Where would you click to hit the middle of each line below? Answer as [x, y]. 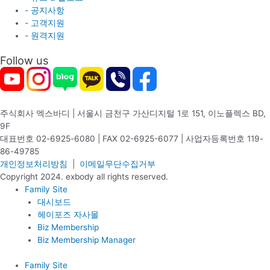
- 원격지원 [45, 35]
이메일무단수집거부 [118, 164]
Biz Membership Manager [86, 240]
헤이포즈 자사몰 [68, 215]
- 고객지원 [45, 23]
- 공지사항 [45, 10]
